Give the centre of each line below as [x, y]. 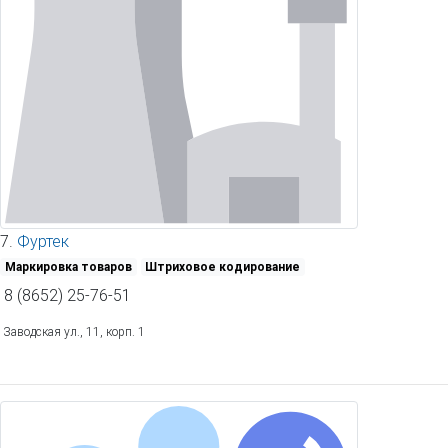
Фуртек [43, 240]
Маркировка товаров [68, 266]
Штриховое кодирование [223, 266]
